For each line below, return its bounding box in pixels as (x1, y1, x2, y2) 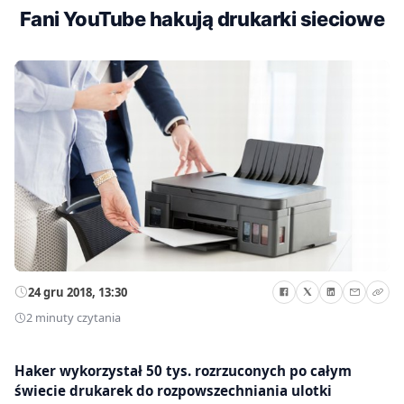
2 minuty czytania (26, 309, 121, 326)
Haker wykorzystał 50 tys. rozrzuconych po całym (14, 361, 352, 380)
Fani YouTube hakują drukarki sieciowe (19, 7, 385, 31)
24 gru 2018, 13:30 (28, 283, 127, 300)
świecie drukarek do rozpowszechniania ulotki (14, 381, 332, 399)
